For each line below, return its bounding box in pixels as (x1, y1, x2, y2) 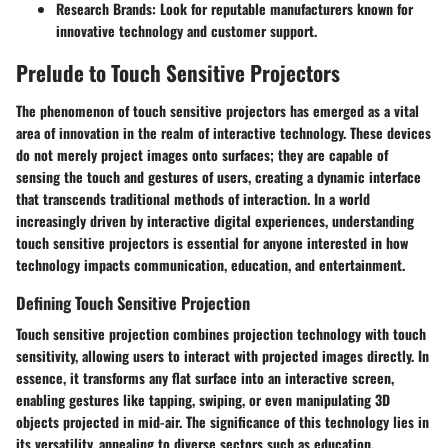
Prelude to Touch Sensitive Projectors (16, 57, 340, 89)
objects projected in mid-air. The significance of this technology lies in (16, 410, 429, 432)
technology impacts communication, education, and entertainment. (16, 253, 405, 275)
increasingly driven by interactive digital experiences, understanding (16, 209, 414, 231)
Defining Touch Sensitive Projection (16, 289, 250, 315)
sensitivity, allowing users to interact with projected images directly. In (16, 344, 429, 366)
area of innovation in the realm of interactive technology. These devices (16, 121, 431, 143)
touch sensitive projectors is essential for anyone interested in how (16, 231, 408, 253)
